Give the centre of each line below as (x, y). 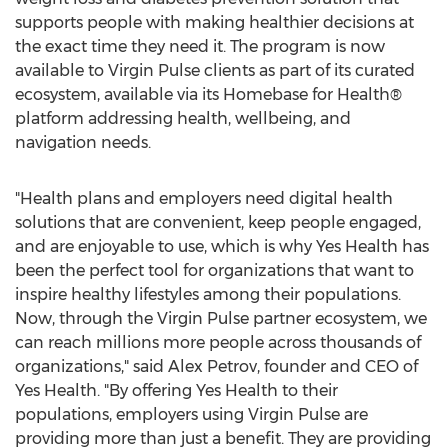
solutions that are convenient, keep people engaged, (218, 222)
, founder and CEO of (337, 366)
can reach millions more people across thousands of (218, 342)
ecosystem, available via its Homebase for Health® (208, 94)
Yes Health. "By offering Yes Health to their (176, 390)
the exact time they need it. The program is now (200, 46)
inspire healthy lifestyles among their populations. (208, 294)
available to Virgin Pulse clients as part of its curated (215, 70)
